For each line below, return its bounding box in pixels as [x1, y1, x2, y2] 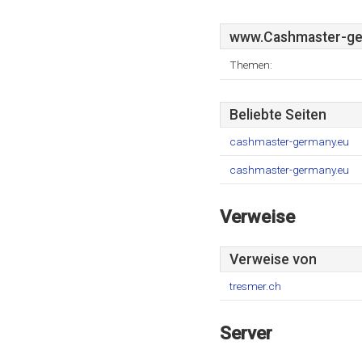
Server [220, 322, 272, 343]
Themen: [229, 58, 272, 71]
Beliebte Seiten [229, 107, 326, 123]
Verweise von [229, 251, 317, 267]
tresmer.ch [229, 280, 281, 293]
